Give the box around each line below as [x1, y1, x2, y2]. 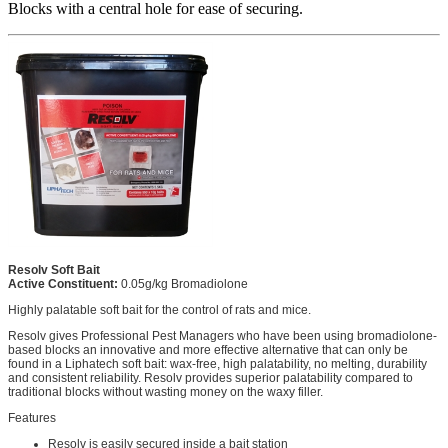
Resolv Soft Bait [8, 262, 100, 277]
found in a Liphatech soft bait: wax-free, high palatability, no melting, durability [8, 356, 427, 371]
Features [8, 410, 56, 425]
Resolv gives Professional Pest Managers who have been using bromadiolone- [8, 328, 437, 343]
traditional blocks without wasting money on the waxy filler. [8, 384, 323, 399]
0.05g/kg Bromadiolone [118, 276, 248, 291]
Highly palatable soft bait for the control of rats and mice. [8, 302, 311, 317]
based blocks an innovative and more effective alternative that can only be [8, 342, 408, 357]
